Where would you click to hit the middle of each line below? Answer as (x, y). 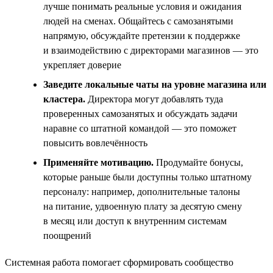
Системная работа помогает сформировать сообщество (119, 262)
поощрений (67, 235)
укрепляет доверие (82, 65)
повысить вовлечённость (95, 143)
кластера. (64, 99)
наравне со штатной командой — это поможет (140, 128)
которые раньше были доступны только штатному (147, 177)
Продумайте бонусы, (198, 162)
